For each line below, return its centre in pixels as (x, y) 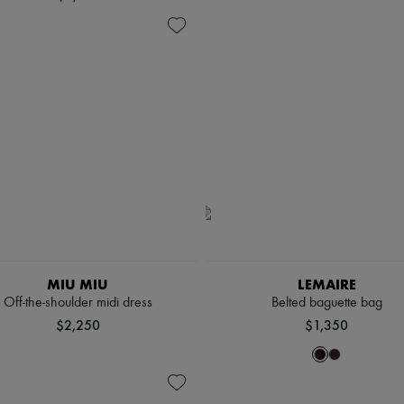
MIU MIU (78, 285)
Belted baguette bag (326, 303)
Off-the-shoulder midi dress (78, 303)
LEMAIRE (326, 285)
